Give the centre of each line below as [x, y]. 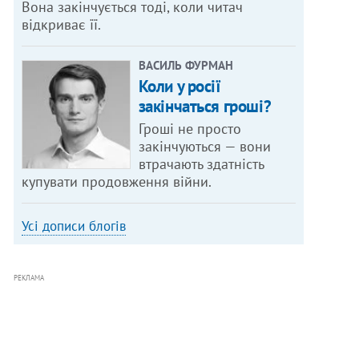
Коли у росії [179, 87]
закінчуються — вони [204, 147]
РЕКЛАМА [29, 278]
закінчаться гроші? [205, 107]
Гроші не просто [190, 129]
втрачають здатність [201, 164]
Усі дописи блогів [74, 226]
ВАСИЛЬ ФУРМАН [186, 66]
